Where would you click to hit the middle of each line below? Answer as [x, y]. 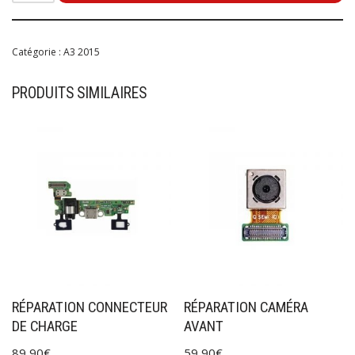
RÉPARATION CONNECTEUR [90, 307]
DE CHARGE [45, 326]
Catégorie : [38, 52]
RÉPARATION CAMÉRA [246, 307]
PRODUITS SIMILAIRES [79, 93]
